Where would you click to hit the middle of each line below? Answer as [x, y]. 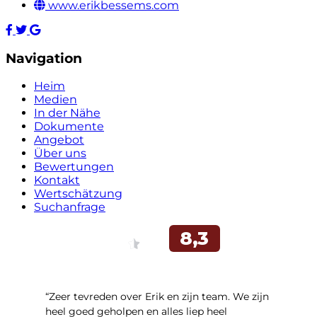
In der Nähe [67, 113]
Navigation [44, 58]
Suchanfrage [70, 207]
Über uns [60, 154]
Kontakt [57, 180]
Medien [56, 100]
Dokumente [69, 127]
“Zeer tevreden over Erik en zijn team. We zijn [157, 297]
